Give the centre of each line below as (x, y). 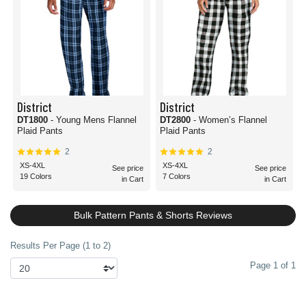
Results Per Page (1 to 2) (60, 246)
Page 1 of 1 (273, 265)
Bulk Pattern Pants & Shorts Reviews (153, 215)
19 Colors (36, 176)
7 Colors (177, 176)
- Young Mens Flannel (94, 120)
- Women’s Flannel (230, 120)
